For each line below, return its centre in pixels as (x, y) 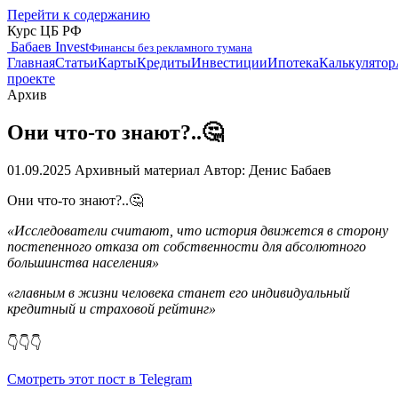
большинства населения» (83, 262)
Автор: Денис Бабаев (267, 170)
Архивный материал (137, 170)
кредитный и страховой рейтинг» (111, 308)
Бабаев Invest (50, 47)
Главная (31, 63)
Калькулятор (357, 63)
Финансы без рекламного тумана (171, 48)
